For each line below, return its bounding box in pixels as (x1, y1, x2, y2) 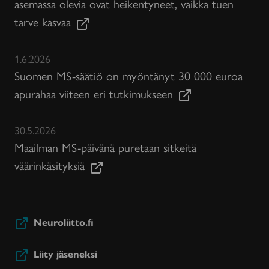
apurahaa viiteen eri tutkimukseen (14, 84, 173, 102)
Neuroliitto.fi (34, 215, 94, 229)
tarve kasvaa (14, 13, 71, 31)
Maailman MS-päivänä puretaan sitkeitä (14, 138, 196, 156)
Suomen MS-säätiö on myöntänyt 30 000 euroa (14, 66, 243, 84)
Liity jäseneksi (34, 247, 97, 261)
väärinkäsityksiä (14, 156, 85, 174)
